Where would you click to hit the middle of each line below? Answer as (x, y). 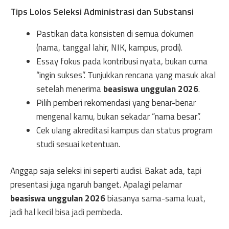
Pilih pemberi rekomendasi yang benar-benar (116, 102)
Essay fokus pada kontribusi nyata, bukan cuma (122, 61)
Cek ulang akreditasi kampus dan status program (124, 130)
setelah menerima (70, 89)
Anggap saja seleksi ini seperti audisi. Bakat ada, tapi (106, 171)
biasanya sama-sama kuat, (155, 198)
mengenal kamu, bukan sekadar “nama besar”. (118, 116)
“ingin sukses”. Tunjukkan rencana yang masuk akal (126, 75)
